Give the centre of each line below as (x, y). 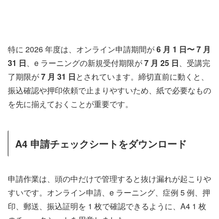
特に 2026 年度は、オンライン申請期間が (81, 49)
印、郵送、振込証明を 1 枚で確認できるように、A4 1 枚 (107, 206)
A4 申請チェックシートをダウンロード (101, 143)
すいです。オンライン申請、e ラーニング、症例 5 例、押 (109, 193)
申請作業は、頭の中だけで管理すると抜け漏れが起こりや (109, 179)
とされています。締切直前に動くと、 (142, 76)
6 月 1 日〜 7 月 (183, 49)
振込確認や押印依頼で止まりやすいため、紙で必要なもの (109, 90)
